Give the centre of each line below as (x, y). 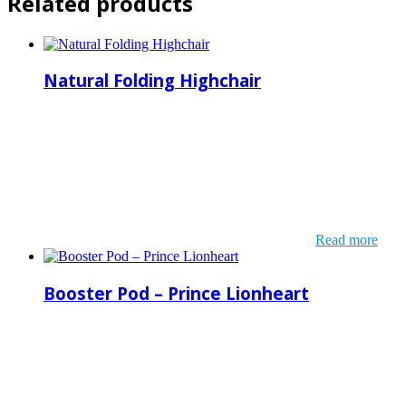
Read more (347, 240)
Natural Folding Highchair (152, 81)
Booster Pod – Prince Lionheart (176, 293)
